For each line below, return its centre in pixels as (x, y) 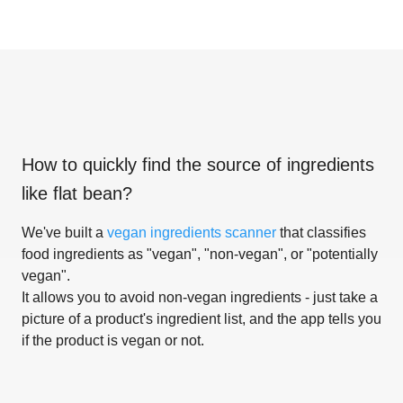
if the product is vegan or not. (113, 340)
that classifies (321, 232)
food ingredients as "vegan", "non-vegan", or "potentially (200, 254)
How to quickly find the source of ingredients (198, 164)
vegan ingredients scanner (192, 232)
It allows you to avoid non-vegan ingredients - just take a (200, 297)
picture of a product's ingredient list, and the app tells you (201, 318)
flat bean (88, 193)
